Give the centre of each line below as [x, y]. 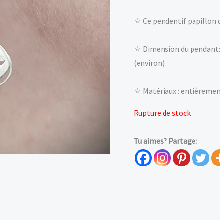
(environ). [150, 63]
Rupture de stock [162, 113]
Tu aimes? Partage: [165, 141]
